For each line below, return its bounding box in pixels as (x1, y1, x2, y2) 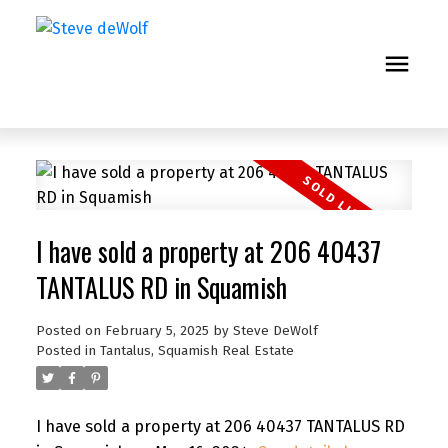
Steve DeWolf (232, 322, 318, 339)
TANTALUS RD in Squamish (35, 267, 287, 307)
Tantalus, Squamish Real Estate (99, 342, 294, 359)
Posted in (35, 342, 96, 359)
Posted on (35, 322, 105, 339)
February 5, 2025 (104, 322, 209, 339)
